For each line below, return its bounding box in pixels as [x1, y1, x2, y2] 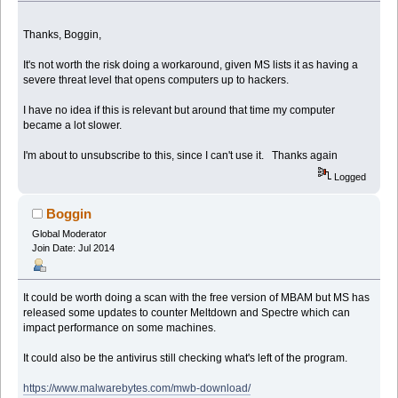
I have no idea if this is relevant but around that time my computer [23, 104, 336, 116]
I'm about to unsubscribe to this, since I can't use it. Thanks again [23, 149, 338, 162]
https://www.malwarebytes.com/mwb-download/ [23, 382, 251, 395]
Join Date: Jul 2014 [31, 243, 115, 254]
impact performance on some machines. [23, 322, 217, 335]
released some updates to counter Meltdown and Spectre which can [23, 306, 351, 320]
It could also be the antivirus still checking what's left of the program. [23, 352, 348, 365]
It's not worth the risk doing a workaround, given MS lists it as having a [23, 59, 359, 71]
